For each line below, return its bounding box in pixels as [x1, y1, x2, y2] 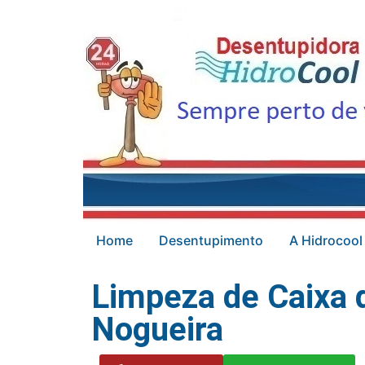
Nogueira [91, 310, 223, 349]
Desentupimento [159, 232, 263, 248]
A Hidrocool [289, 232, 363, 248]
